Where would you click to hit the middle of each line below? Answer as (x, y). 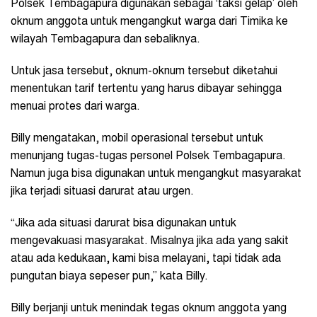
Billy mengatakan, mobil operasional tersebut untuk (137, 139)
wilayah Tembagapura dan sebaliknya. (105, 40)
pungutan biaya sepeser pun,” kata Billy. (109, 277)
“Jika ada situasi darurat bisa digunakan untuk (123, 224)
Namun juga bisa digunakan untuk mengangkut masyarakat (156, 174)
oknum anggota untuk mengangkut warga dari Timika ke (149, 22)
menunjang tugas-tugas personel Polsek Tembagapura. (148, 157)
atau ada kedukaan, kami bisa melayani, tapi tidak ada (146, 259)
